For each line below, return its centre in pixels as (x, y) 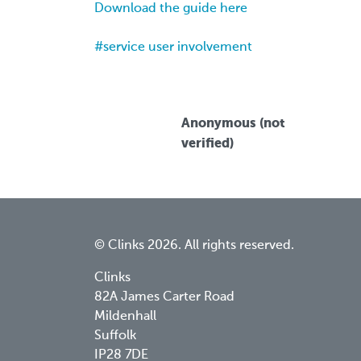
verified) (207, 143)
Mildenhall (127, 316)
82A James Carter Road (166, 297)
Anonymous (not (233, 122)
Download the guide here (171, 8)
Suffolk (117, 336)
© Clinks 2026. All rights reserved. (194, 245)
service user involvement (178, 47)
